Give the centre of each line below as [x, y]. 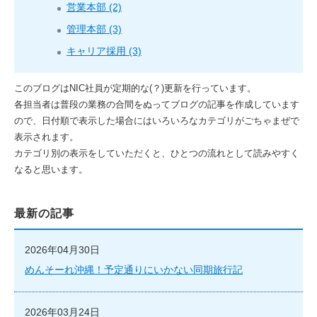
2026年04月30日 [62, 249]
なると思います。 [51, 169]
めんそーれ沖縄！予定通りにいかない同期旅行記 [134, 269]
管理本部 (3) [94, 29]
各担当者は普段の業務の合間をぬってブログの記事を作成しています [157, 104]
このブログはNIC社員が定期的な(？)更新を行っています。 [135, 88]
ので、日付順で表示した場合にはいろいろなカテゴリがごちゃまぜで [157, 120]
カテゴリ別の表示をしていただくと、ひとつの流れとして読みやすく [157, 153]
